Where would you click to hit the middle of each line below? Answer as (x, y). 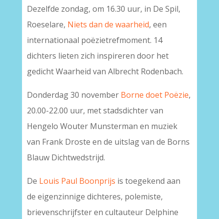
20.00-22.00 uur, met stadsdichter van (95, 110)
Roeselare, (47, 24)
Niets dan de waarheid (108, 24)
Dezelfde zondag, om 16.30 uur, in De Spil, (103, 9)
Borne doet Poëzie (154, 95)
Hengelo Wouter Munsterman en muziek (102, 126)
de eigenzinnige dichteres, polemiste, (95, 197)
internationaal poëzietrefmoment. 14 (94, 40)
